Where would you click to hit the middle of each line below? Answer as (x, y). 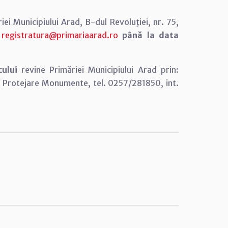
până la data (151, 35)
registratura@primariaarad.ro (60, 35)
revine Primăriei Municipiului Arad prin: (100, 70)
